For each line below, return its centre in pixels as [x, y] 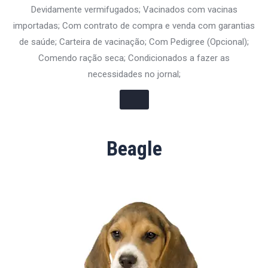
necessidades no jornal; [134, 74]
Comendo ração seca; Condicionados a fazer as [134, 58]
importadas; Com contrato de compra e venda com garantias [134, 26]
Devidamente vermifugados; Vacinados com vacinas [134, 10]
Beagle [134, 148]
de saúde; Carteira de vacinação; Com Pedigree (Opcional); [134, 42]
